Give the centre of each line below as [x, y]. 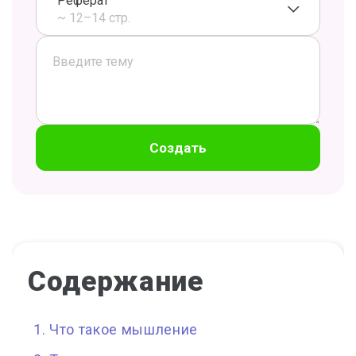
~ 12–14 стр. [94, 18]
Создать [178, 148]
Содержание [116, 282]
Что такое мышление [124, 329]
